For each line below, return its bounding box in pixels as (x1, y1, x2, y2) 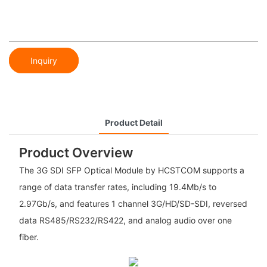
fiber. (18, 232, 39, 243)
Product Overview (18, 144, 133, 160)
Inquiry (30, 55, 57, 66)
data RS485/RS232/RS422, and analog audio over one (18, 215, 232, 226)
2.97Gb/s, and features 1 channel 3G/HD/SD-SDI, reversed (18, 198, 247, 209)
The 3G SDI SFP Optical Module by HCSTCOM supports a (18, 165, 244, 176)
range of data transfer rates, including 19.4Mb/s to (18, 182, 216, 193)
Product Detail (104, 117, 163, 128)
